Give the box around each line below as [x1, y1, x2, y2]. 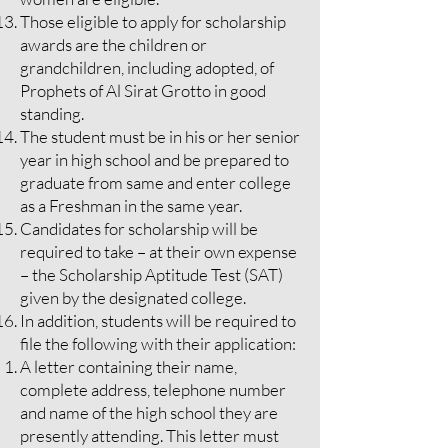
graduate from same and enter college [20, 172, 291, 193]
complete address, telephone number [20, 379, 286, 400]
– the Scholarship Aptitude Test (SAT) [20, 264, 283, 285]
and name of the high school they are [20, 402, 278, 423]
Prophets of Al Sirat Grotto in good [20, 80, 266, 101]
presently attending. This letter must [20, 425, 279, 446]
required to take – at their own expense [20, 241, 297, 262]
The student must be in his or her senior [20, 126, 300, 147]
